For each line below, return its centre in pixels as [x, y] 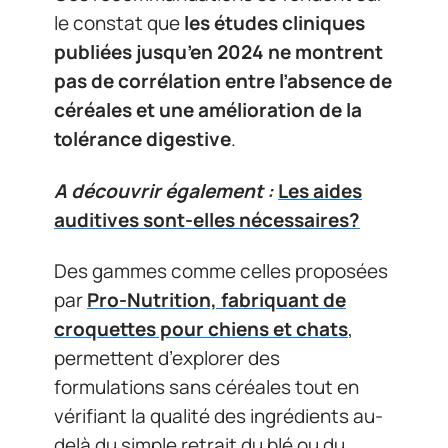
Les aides [320, 190]
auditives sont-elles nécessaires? [207, 219]
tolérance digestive [142, 139]
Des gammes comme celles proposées [221, 271]
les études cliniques [274, 23]
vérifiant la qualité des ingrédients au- [218, 416]
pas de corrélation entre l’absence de [223, 81]
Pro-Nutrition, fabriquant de [216, 300]
